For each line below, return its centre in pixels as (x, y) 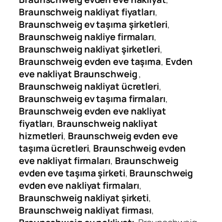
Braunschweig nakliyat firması (85, 210)
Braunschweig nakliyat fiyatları (87, 12)
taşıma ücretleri (54, 148)
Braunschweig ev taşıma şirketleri (93, 25)
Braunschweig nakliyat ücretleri (89, 86)
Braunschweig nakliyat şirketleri (89, 49)
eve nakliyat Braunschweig (78, 74)
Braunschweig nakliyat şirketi (84, 198)
